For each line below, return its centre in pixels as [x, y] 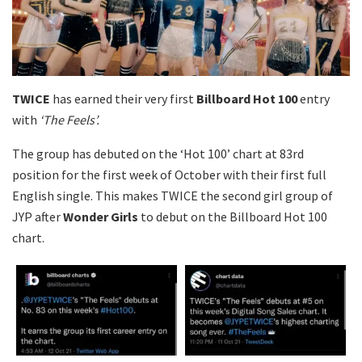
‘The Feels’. [68, 120]
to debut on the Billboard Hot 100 [233, 217]
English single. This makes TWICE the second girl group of [173, 196]
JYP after [38, 217]
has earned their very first [122, 99]
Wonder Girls [101, 217]
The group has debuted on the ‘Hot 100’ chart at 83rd [158, 154]
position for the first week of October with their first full [169, 175]
